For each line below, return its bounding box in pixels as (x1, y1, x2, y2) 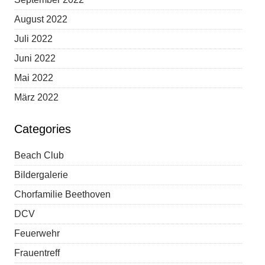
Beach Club (14, 150, 64, 160)
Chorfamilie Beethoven (14, 189, 111, 199)
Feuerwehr (14, 228, 60, 238)
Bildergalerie (14, 170, 69, 180)
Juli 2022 (14, 34, 53, 44)
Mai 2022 (14, 73, 54, 83)
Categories (14, 122, 72, 135)
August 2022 (14, 14, 68, 24)
